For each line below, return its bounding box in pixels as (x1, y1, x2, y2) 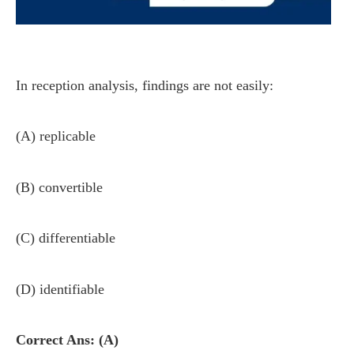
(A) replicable (16, 128, 96, 145)
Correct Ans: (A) (16, 332, 119, 348)
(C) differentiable (16, 230, 115, 247)
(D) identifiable (16, 281, 104, 297)
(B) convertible (16, 179, 103, 195)
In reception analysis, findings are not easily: (16, 77, 281, 93)
